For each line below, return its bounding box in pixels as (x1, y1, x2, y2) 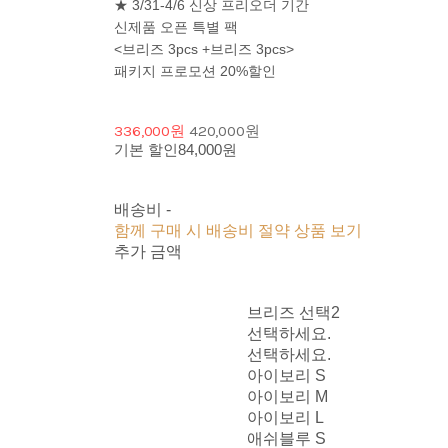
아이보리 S (247, 367, 327, 385)
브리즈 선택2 (247, 304, 341, 322)
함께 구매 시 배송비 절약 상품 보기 (114, 222, 363, 240)
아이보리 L (247, 409, 325, 427)
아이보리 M (247, 388, 329, 406)
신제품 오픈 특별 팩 (114, 19, 239, 36)
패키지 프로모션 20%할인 (114, 63, 277, 80)
